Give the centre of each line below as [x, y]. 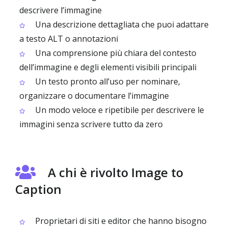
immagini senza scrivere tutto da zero [91, 124]
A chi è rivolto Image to [116, 172]
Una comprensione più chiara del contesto [115, 53]
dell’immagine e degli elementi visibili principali [108, 67]
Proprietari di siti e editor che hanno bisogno [120, 221]
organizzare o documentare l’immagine [94, 96]
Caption [38, 189]
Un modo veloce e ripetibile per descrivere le [119, 110]
